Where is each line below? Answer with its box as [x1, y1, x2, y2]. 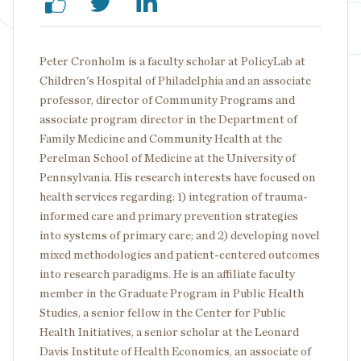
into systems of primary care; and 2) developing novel [39, 230, 320, 242]
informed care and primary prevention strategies [39, 210, 298, 222]
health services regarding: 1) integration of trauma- [39, 191, 308, 203]
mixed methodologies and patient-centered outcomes [39, 249, 320, 261]
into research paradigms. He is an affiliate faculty [39, 268, 295, 280]
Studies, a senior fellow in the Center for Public [39, 307, 286, 319]
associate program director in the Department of [39, 114, 297, 126]
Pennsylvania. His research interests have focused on [39, 172, 316, 184]
